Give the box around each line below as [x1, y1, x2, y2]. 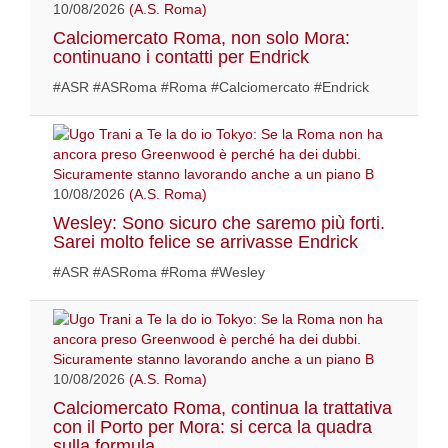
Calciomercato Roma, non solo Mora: [53, 28, 350, 49]
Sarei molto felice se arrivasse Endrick [53, 232, 358, 253]
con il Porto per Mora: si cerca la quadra [53, 417, 372, 438]
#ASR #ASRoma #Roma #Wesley [53, 264, 265, 281]
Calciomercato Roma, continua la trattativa [53, 398, 392, 419]
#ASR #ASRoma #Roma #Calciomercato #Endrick [53, 79, 369, 96]
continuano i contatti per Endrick [53, 47, 309, 68]
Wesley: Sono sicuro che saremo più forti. [53, 213, 385, 234]
